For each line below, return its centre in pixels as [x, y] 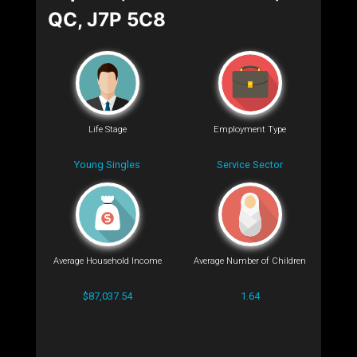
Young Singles [107, 165]
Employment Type [250, 130]
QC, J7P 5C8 [107, 19]
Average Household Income [107, 261]
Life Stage [107, 130]
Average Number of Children [250, 261]
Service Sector [250, 165]
